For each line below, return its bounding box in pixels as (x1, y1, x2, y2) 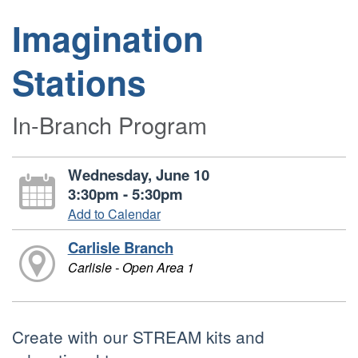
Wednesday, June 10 (67, 164, 209, 185)
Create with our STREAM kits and (12, 324, 265, 348)
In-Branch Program (12, 108, 207, 141)
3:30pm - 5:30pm (67, 183, 183, 205)
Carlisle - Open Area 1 (67, 258, 194, 276)
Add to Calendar (67, 205, 161, 223)
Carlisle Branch (67, 237, 173, 258)
